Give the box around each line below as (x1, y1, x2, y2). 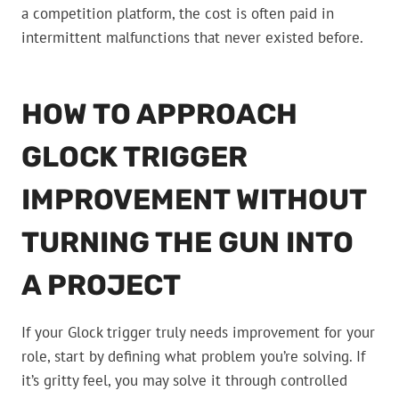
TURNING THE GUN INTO (21, 225, 354, 260)
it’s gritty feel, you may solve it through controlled (21, 370, 347, 391)
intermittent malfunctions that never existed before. (21, 28, 363, 48)
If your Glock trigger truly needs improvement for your (21, 322, 375, 343)
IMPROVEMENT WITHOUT (21, 183, 366, 217)
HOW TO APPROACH (21, 97, 297, 132)
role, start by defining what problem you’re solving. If (21, 346, 365, 367)
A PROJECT (21, 268, 181, 303)
